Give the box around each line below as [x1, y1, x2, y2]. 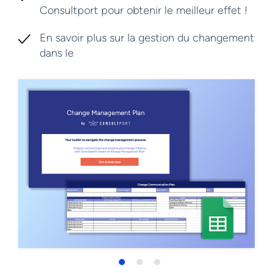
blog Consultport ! [77, 46, 165, 60]
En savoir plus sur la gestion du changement [40, 31, 254, 44]
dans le [40, 46, 77, 60]
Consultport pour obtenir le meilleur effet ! [40, 4, 247, 17]
